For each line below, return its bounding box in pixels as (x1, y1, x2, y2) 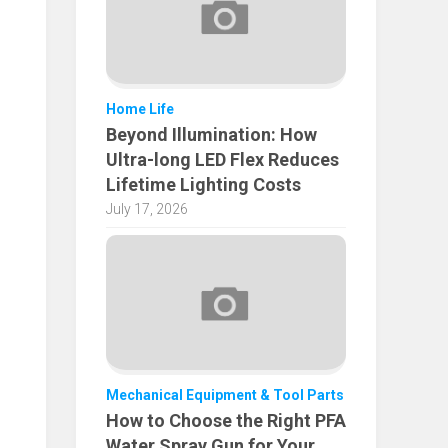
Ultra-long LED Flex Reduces (106, 148, 339, 170)
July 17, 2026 (106, 200, 188, 217)
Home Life (106, 100, 174, 117)
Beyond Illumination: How (106, 123, 317, 145)
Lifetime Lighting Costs (106, 173, 301, 195)
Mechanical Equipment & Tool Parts (106, 386, 344, 403)
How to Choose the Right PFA (106, 409, 346, 431)
